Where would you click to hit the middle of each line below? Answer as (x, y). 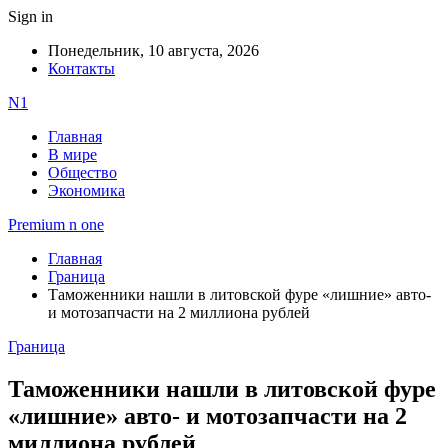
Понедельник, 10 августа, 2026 (153, 50)
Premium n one (56, 224)
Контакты (81, 68)
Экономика (86, 190)
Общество (82, 172)
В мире (72, 154)
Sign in (30, 16)
